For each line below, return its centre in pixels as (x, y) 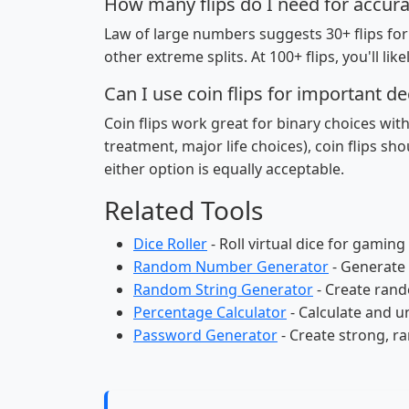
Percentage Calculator (210, 312)
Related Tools (184, 210)
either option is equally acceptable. (224, 169)
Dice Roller (170, 244)
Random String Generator (223, 289)
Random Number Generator (231, 267)
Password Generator (205, 335)
